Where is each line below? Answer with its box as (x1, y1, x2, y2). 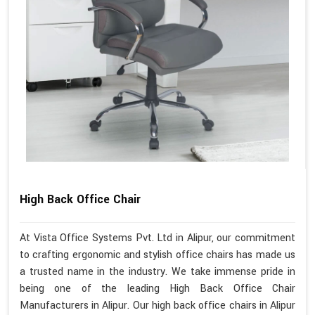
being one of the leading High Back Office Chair (20, 281, 295, 296)
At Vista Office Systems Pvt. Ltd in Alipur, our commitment (20, 230, 295, 245)
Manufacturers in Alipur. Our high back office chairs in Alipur (20, 297, 295, 313)
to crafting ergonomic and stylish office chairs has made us (20, 247, 295, 262)
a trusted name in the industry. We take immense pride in (20, 264, 295, 279)
